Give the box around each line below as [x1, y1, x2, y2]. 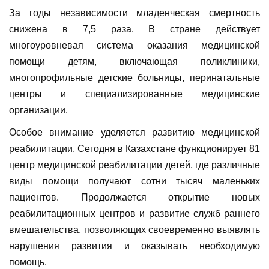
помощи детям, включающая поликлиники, [9, 56, 260, 67]
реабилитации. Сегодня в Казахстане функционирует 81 [9, 144, 260, 154]
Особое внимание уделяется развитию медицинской [9, 127, 260, 138]
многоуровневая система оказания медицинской [9, 40, 260, 51]
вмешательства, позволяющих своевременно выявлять [9, 225, 260, 235]
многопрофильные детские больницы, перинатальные [9, 73, 260, 83]
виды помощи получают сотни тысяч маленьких [9, 176, 260, 187]
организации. [9, 105, 68, 116]
